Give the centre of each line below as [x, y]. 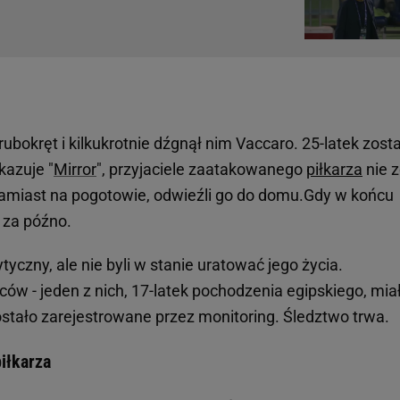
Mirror [75, 170]
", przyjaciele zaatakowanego [201, 170]
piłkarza [334, 170]
